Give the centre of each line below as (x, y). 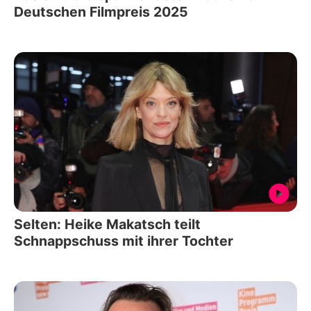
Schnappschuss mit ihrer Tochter (124, 241)
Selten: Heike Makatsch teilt (107, 224)
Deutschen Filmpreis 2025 (101, 12)
